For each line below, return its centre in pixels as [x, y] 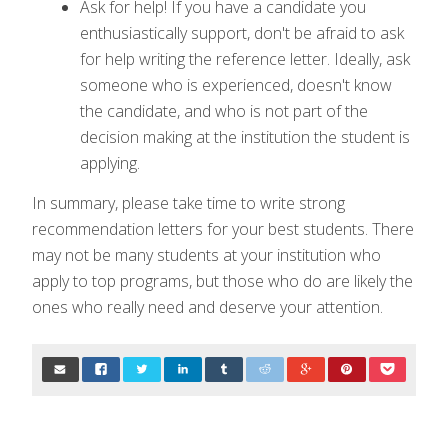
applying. [110, 162]
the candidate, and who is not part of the [224, 110]
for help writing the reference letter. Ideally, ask [245, 58]
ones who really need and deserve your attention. [207, 307]
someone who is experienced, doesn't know [236, 84]
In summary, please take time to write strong [188, 203]
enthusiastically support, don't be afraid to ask [242, 32]
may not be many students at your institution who [206, 255]
